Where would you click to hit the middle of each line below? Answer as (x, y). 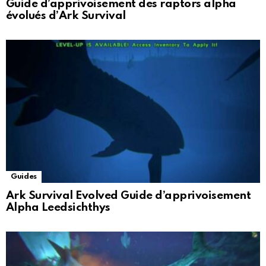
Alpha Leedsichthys (58, 208)
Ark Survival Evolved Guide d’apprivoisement (129, 196)
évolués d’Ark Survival (66, 16)
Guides (24, 177)
